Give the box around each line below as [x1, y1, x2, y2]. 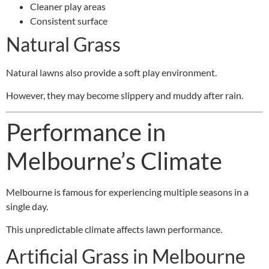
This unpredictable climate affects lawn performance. [6, 223, 222, 235]
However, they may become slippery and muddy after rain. [6, 89, 243, 101]
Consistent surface [30, 14, 107, 26]
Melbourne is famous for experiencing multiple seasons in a [6, 186, 249, 198]
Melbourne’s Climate [6, 146, 222, 175]
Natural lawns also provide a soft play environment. [6, 66, 217, 78]
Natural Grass [6, 32, 121, 56]
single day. [6, 200, 48, 212]
